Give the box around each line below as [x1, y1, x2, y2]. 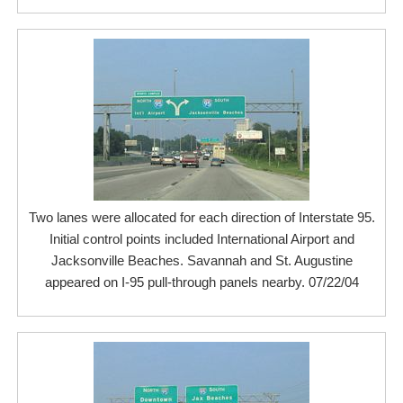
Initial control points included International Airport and [49, 231, 354, 246]
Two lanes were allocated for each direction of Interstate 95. [28, 210, 375, 225]
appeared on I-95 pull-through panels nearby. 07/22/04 [44, 274, 359, 290]
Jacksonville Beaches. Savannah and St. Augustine [50, 253, 353, 268]
